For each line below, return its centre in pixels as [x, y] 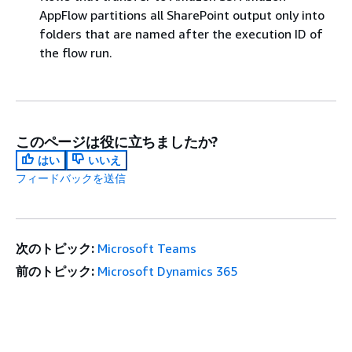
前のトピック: [55, 271]
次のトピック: [55, 248]
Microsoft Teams [147, 248]
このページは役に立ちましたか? [117, 141]
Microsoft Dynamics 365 [168, 271]
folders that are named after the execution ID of [181, 33]
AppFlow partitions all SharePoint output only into [182, 15]
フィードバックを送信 [71, 178]
